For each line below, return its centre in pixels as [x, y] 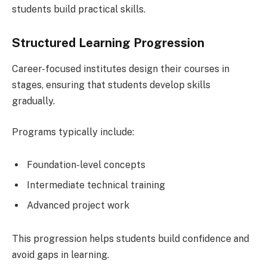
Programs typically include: [73, 132]
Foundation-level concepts [86, 165]
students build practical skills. [79, 9]
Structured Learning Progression [108, 43]
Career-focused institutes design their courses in [121, 69]
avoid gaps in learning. [60, 254]
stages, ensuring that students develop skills [111, 85]
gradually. [33, 101]
